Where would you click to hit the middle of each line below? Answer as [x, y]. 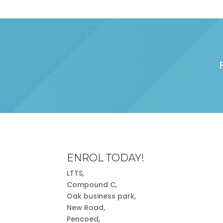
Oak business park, [102, 196]
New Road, [86, 208]
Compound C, [92, 185]
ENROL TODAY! [106, 158]
